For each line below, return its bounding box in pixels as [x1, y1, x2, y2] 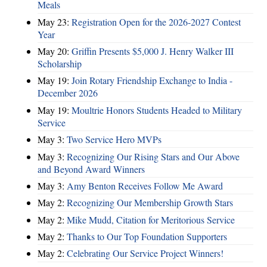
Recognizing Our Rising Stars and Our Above [67, 150, 240, 163]
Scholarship [38, 57, 82, 70]
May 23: [38, 15, 72, 28]
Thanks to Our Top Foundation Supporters [67, 230, 227, 243]
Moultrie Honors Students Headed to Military [72, 103, 242, 116]
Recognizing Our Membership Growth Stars [67, 196, 233, 209]
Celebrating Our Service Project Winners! [67, 247, 223, 260]
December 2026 [38, 86, 98, 100]
